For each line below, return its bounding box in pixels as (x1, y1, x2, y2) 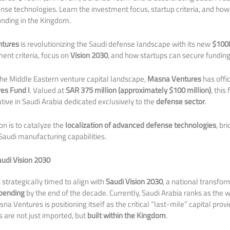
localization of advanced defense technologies (65, 118, 217, 132)
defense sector (156, 94, 205, 109)
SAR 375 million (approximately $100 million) (66, 83, 212, 98)
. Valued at (30, 83, 66, 98)
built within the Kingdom (87, 208, 166, 223)
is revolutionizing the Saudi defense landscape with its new (19, 36, 213, 51)
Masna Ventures (147, 71, 202, 86)
